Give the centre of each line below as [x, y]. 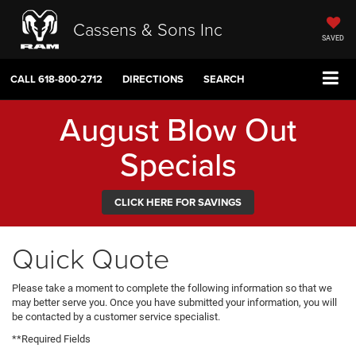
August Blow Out [178, 130]
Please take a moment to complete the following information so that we [172, 288]
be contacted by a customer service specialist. [116, 317]
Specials [178, 164]
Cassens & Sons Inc [147, 29]
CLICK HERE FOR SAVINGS [178, 203]
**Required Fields [51, 339]
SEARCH [224, 79]
